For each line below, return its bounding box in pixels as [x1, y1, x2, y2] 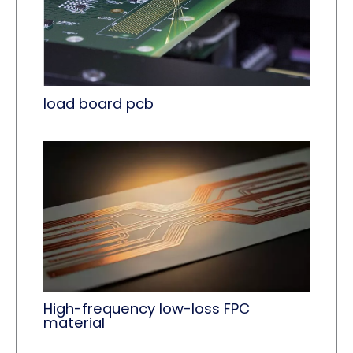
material [43, 313, 106, 333]
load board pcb [43, 93, 154, 113]
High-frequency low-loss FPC [43, 299, 251, 319]
